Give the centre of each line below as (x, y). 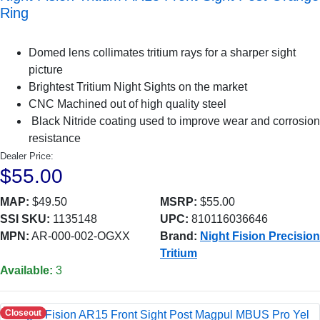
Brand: (179, 236)
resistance (55, 138)
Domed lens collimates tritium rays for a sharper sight (162, 52)
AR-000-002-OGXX (80, 236)
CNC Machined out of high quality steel (127, 104)
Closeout (24, 313)
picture (46, 70)
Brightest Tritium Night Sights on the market (138, 87)
